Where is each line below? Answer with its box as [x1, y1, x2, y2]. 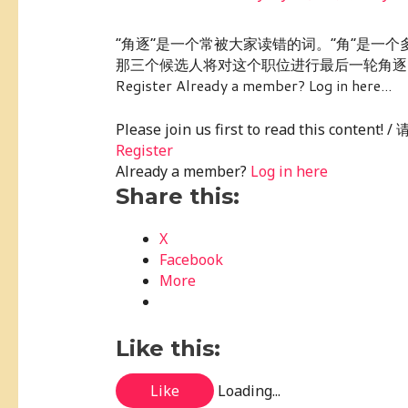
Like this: [115, 334, 220, 362]
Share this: [115, 182, 240, 209]
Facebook [158, 249, 223, 270]
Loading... [217, 380, 280, 401]
